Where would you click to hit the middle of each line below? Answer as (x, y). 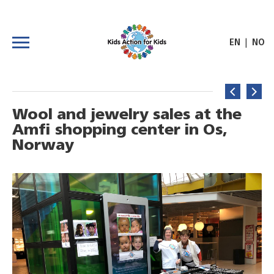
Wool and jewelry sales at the (127, 115)
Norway (43, 146)
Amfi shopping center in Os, (120, 131)
